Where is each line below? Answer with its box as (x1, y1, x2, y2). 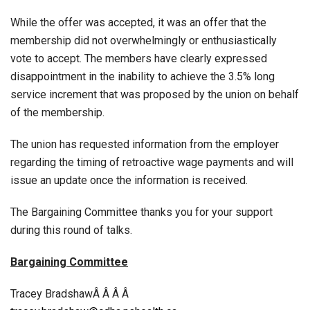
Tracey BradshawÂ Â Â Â (10, 287, 131, 300)
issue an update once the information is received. (10, 174, 248, 187)
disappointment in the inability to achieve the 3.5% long (10, 70, 275, 83)
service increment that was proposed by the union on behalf (10, 88, 299, 101)
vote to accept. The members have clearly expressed (10, 52, 267, 65)
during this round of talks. (10, 224, 132, 237)
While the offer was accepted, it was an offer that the (10, 16, 266, 29)
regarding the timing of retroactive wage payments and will (10, 156, 293, 169)
